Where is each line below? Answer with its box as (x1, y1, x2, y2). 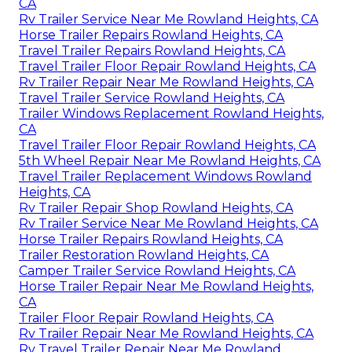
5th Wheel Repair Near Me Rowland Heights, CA (19, 153, 321, 169)
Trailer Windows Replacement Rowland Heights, (19, 106, 324, 122)
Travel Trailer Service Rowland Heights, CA (19, 90, 284, 106)
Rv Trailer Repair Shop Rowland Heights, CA (19, 200, 293, 216)
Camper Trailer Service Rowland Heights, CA (19, 263, 295, 279)
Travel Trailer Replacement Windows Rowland (19, 169, 312, 185)
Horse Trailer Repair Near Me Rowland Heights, (19, 279, 313, 295)
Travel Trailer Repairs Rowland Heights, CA (19, 43, 285, 59)
